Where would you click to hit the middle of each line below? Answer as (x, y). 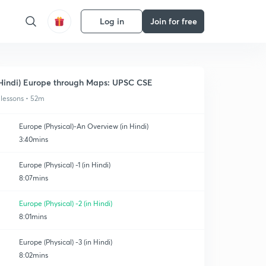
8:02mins (34, 255)
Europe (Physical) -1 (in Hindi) (65, 165)
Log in (112, 21)
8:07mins (34, 178)
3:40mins (34, 139)
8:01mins (33, 216)
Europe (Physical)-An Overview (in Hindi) (84, 126)
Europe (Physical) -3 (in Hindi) (66, 242)
